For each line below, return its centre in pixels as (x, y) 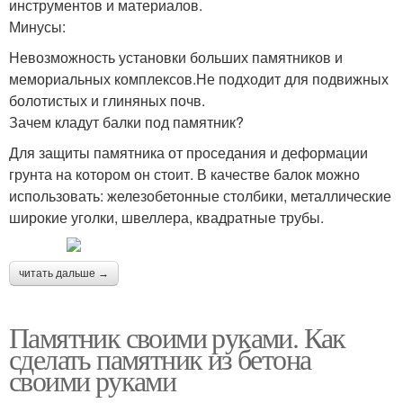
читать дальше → (64, 273)
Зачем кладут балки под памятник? (126, 122)
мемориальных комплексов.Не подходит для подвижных (199, 79)
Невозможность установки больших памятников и (176, 57)
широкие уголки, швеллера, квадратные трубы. (166, 217)
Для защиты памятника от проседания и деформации (188, 152)
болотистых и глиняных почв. (107, 100)
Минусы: (37, 27)
